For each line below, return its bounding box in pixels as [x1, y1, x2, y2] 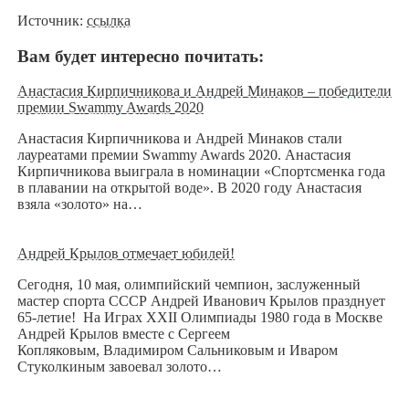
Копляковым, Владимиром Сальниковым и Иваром [16, 342, 338, 359]
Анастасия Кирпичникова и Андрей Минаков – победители [16, 83, 392, 100]
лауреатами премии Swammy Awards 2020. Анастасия [16, 147, 351, 163]
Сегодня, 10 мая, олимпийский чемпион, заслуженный [16, 277, 361, 293]
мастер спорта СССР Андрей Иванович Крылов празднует [16, 293, 385, 309]
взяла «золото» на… [16, 196, 142, 213]
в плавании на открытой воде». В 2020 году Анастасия [16, 180, 362, 196]
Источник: [16, 12, 87, 28]
